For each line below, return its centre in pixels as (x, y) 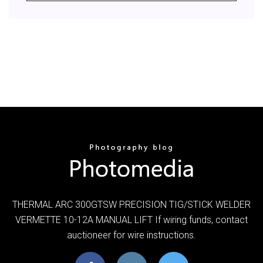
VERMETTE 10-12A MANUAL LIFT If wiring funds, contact (131, 220)
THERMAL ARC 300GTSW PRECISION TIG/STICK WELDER (131, 204)
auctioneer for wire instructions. (131, 235)
